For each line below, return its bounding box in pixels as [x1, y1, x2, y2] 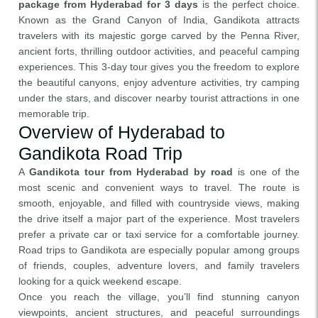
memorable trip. [18, 108, 89, 119]
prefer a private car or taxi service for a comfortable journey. [18, 229, 300, 240]
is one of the [233, 166, 300, 177]
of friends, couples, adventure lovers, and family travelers [18, 260, 300, 271]
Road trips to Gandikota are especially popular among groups [18, 244, 300, 256]
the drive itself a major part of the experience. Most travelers [18, 213, 300, 224]
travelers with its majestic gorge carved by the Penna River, [18, 30, 300, 41]
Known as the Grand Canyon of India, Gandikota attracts [18, 14, 300, 26]
